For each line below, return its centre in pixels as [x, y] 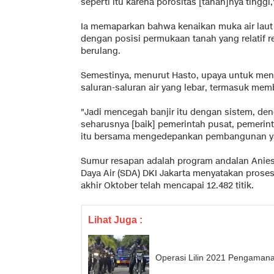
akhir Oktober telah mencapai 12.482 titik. [167, 185]
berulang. [101, 51]
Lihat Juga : [115, 220]
